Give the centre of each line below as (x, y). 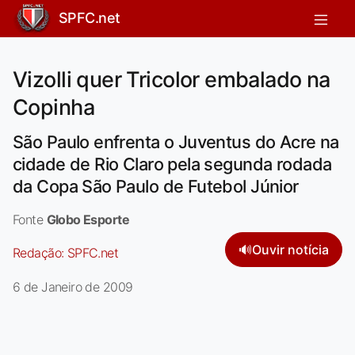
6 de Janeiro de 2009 (73, 286)
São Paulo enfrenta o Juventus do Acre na (176, 141)
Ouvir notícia (290, 249)
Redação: (40, 252)
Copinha (53, 107)
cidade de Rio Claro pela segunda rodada (172, 164)
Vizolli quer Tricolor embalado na (172, 79)
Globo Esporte (88, 219)
